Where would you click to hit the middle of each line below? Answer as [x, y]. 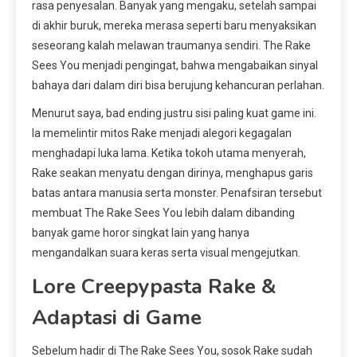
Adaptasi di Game [117, 318]
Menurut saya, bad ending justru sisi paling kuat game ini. [174, 114]
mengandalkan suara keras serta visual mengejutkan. [166, 253]
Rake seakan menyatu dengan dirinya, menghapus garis [173, 173]
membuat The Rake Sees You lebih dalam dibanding [163, 213]
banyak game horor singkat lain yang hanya [141, 233]
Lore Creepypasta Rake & [154, 287]
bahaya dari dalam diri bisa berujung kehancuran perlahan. [178, 86]
